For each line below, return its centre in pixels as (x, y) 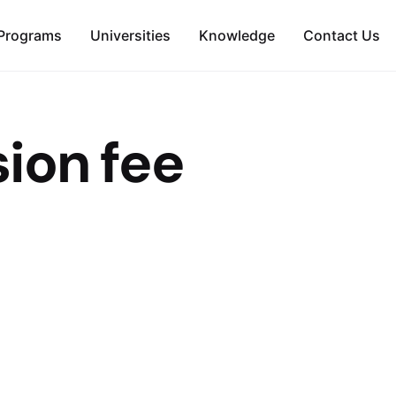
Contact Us (342, 35)
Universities (130, 35)
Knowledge (237, 35)
